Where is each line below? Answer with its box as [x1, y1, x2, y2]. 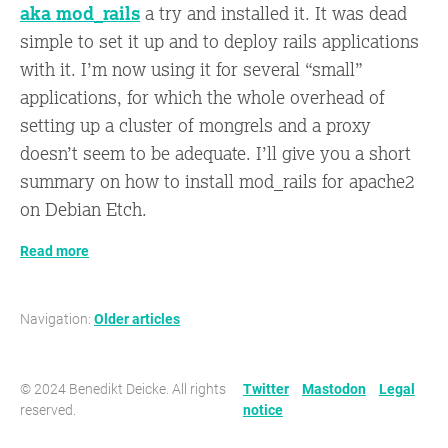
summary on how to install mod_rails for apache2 [20, 168, 415, 193]
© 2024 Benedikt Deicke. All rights [20, 378, 226, 398]
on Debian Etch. [20, 196, 147, 221]
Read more [20, 240, 89, 260]
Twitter [242, 378, 289, 398]
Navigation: [20, 308, 94, 328]
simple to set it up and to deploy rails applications [20, 28, 419, 53]
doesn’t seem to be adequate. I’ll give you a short [20, 140, 411, 165]
